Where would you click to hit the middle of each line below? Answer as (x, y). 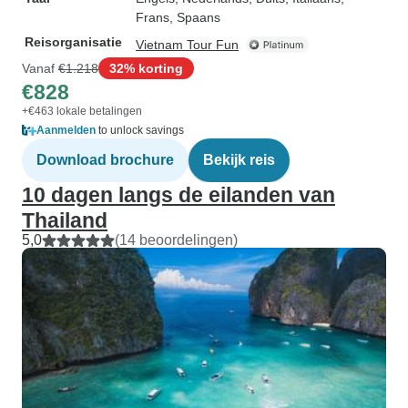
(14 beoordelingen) (176, 240)
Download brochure (105, 160)
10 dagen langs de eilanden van (178, 195)
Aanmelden (66, 130)
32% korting (146, 68)
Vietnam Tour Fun (187, 45)
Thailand (65, 220)
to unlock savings (140, 130)
